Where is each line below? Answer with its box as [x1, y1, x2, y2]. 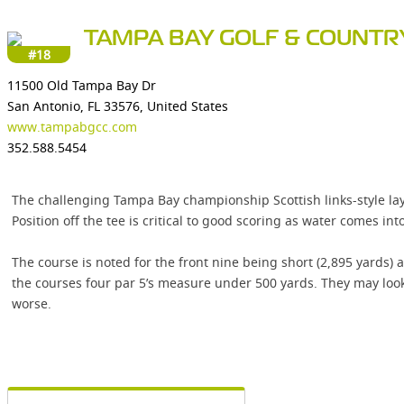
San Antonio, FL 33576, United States [7, 97, 228, 115]
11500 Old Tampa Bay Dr [7, 77, 156, 94]
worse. [12, 295, 51, 312]
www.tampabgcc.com [7, 118, 137, 135]
